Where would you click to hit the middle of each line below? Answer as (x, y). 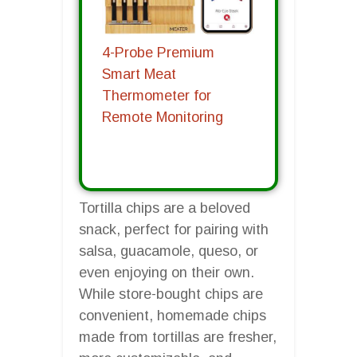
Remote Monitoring (163, 118)
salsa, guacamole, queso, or (169, 251)
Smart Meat (139, 75)
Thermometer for (157, 96)
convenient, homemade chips (173, 315)
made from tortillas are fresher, (178, 337)
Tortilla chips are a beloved (165, 208)
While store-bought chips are (171, 294)
